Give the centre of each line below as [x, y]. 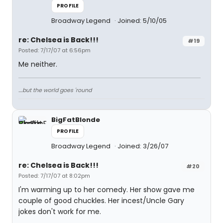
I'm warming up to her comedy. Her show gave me [107, 190]
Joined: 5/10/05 [142, 21]
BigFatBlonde [76, 120]
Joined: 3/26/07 [143, 146]
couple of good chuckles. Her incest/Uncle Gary [101, 201]
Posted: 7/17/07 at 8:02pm [54, 176]
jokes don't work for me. [60, 212]
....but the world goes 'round [55, 90]
